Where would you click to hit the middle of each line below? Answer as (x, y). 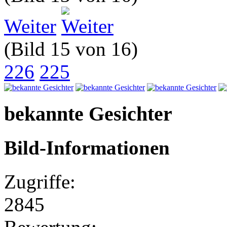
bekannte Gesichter (91, 114)
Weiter (30, 26)
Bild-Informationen (89, 148)
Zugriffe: (40, 181)
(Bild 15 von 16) (73, 49)
